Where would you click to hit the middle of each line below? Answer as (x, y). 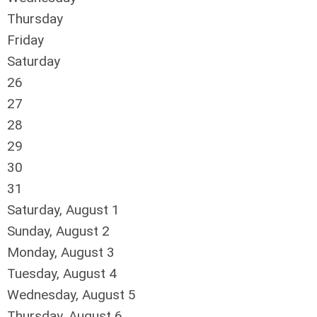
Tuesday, (35, 273)
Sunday (28, 231)
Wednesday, (45, 295)
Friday (25, 40)
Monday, (34, 252)
